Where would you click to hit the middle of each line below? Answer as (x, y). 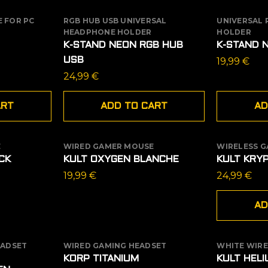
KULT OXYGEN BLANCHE (121, 159)
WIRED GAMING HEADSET (115, 245)
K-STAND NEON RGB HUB (123, 45)
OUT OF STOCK (109, 147)
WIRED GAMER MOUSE (109, 146)
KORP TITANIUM (101, 258)
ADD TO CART (134, 106)
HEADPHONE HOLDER (107, 32)
